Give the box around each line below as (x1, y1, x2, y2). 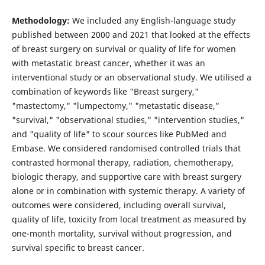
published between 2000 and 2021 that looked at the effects (11, 29, 250, 40)
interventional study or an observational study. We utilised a (11, 72, 251, 83)
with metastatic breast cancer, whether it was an (11, 57, 205, 69)
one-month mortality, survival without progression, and (11, 228, 232, 239)
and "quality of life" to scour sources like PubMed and (11, 128, 227, 140)
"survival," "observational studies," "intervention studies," (11, 114, 244, 125)
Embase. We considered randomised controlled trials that (11, 143, 241, 154)
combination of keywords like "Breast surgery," (11, 86, 199, 97)
